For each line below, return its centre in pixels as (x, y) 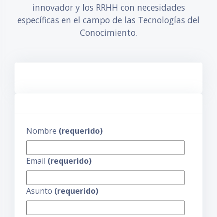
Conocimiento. (108, 32)
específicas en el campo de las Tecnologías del (108, 20)
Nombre (42, 131)
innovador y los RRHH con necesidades (108, 7)
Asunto (40, 191)
